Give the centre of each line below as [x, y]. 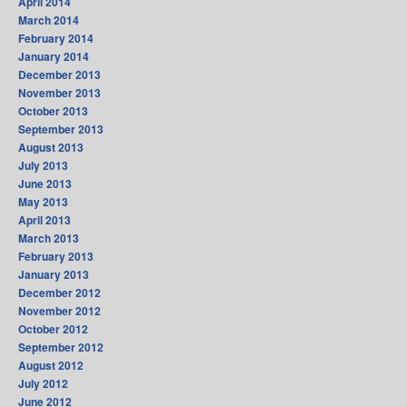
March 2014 [49, 20]
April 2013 [45, 220]
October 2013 [53, 111]
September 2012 [61, 347]
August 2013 [51, 148]
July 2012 [43, 384]
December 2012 [60, 293]
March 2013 [49, 238]
